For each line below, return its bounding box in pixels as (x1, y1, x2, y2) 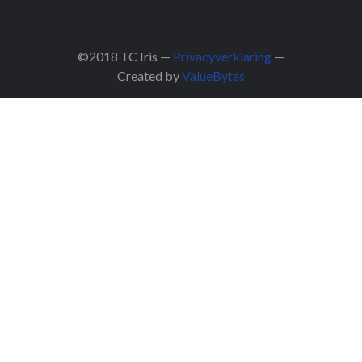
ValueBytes (182, 67, 245, 83)
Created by (117, 67, 182, 83)
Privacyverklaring (173, 48, 271, 64)
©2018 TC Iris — (78, 48, 173, 64)
